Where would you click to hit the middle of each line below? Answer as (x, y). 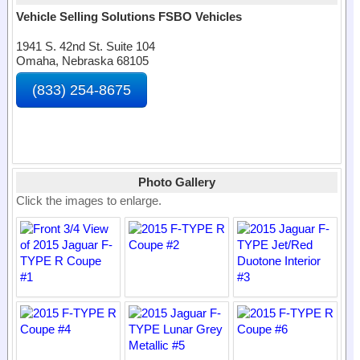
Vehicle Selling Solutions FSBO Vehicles (129, 16)
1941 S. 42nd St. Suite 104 (86, 46)
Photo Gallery (177, 182)
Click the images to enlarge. (89, 200)
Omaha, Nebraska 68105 (82, 61)
